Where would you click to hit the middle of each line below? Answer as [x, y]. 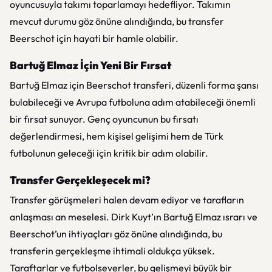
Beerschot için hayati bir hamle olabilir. [94, 38]
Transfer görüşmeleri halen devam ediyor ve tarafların [127, 200]
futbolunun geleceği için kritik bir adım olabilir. [109, 153]
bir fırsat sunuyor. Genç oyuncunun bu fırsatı [104, 119]
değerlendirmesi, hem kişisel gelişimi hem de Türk [117, 136]
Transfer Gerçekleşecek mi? [80, 180]
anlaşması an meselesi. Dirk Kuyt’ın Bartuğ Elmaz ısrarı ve [134, 217]
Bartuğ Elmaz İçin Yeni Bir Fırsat [90, 65]
